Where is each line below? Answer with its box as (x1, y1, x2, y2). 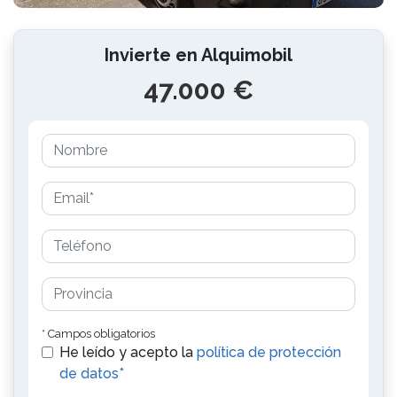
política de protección (197, 344, 341, 361)
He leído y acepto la (59, 344, 197, 361)
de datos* (59, 365, 124, 382)
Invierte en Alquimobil (105, 44, 292, 66)
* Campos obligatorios (42, 327, 155, 340)
